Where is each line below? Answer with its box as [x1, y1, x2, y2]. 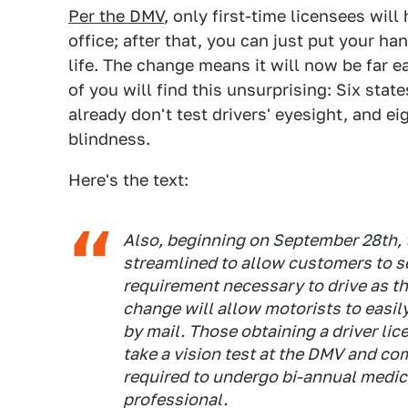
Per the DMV [68, 6, 164, 25]
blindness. [68, 129, 150, 148]
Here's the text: [68, 170, 189, 189]
